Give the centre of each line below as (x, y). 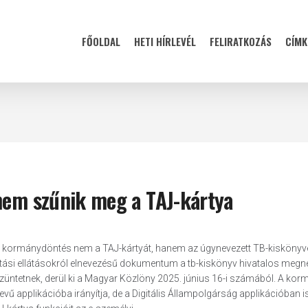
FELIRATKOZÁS (241, 41)
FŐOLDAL (101, 41)
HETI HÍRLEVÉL (165, 41)
